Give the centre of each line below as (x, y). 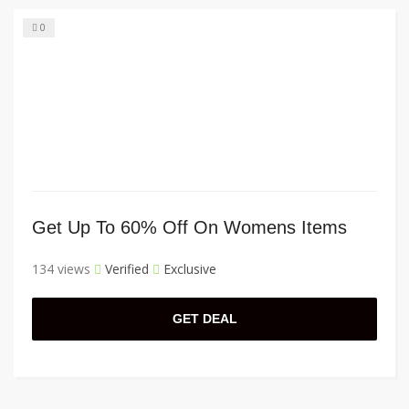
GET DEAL (204, 319)
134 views (61, 269)
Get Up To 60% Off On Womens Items (189, 228)
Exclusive (188, 269)
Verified (125, 269)
